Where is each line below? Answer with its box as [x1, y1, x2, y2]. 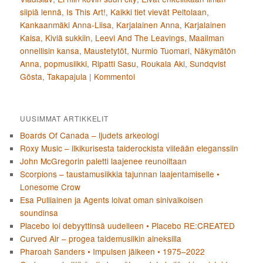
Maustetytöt [84, 45, 127, 57]
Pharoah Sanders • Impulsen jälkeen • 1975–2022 [20, 245, 205, 258]
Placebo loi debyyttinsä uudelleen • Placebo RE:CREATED [20, 220, 235, 232]
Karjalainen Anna [116, 19, 180, 31]
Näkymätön [194, 45, 237, 57]
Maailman [189, 32, 225, 44]
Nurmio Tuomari [131, 45, 190, 57]
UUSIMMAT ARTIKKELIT [20, 113, 109, 124]
